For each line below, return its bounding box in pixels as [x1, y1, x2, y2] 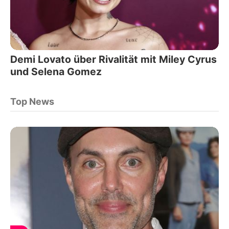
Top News [10, 96, 54, 107]
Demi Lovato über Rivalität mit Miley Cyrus [10, 53, 217, 65]
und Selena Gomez [10, 65, 102, 78]
